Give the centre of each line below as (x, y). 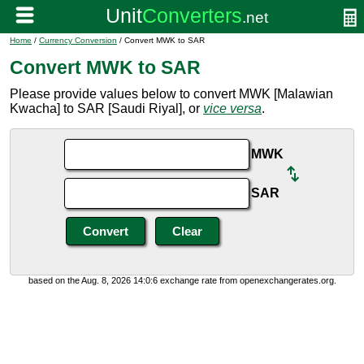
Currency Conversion (78, 40)
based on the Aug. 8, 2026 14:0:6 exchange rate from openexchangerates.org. (182, 280)
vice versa (232, 108)
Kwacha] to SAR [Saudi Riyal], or (106, 108)
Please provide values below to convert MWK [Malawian (171, 94)
